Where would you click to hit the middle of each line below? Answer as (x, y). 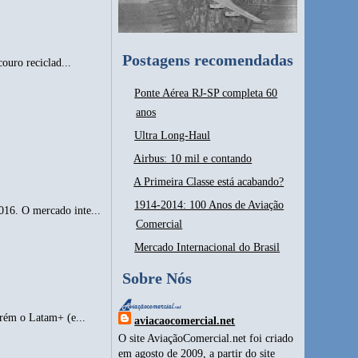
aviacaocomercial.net (185, 321)
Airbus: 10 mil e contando (193, 159)
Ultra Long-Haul (173, 136)
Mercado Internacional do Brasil (207, 248)
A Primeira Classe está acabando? (209, 182)
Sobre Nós (157, 278)
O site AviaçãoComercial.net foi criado (206, 339)
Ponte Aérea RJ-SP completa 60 (206, 93)
